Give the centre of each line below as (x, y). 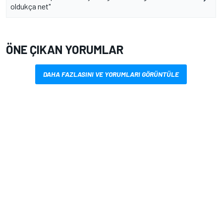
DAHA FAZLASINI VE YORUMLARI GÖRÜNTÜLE (111, 74)
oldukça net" (30, 6)
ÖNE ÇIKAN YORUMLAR (65, 49)
